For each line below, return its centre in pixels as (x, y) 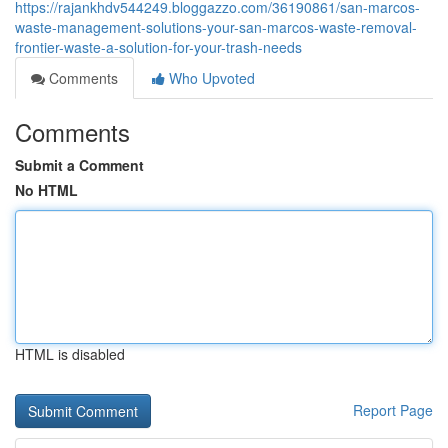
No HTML (46, 190)
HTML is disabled (70, 354)
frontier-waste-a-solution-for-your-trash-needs (158, 47)
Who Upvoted (210, 78)
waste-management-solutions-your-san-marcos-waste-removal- (216, 27)
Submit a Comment (79, 165)
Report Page (393, 410)
